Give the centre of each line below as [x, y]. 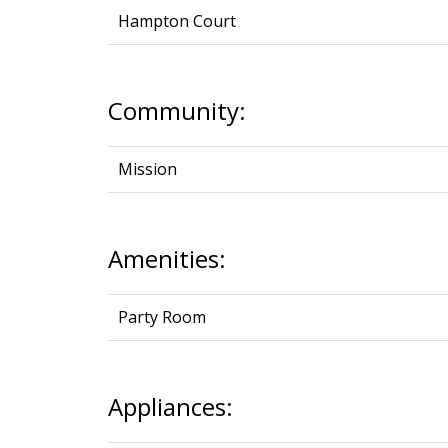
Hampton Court [176, 20]
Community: [176, 110]
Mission [147, 168]
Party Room [161, 316]
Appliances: [170, 406]
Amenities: [166, 258]
